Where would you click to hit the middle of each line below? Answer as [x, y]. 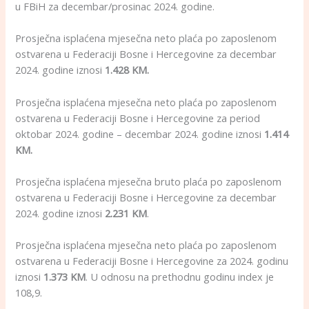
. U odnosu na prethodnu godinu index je [180, 277]
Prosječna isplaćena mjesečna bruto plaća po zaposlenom [149, 182]
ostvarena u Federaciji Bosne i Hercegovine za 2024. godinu [152, 261]
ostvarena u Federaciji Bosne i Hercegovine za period [138, 118]
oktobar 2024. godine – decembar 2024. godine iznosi [140, 133]
